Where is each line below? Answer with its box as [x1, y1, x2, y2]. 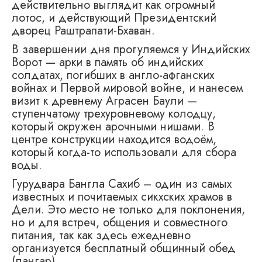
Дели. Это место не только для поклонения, [12, 201, 245, 219]
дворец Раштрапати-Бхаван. [12, 22, 155, 40]
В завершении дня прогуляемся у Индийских [12, 41, 250, 58]
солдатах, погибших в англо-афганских [12, 67, 214, 84]
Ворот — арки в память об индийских [12, 54, 203, 71]
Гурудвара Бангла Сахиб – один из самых [12, 175, 232, 193]
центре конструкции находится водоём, [12, 131, 216, 149]
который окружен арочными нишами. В [12, 118, 215, 136]
